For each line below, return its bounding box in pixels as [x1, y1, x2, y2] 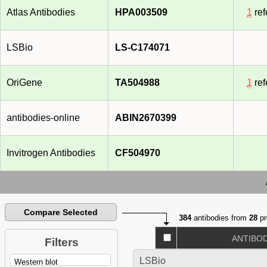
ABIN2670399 [115, 113, 176, 123]
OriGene [7, 77, 42, 88]
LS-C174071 [115, 42, 170, 53]
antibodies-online [7, 113, 80, 123]
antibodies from [191, 213, 250, 223]
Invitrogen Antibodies [7, 148, 95, 159]
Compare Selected [24, 207, 98, 218]
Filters [44, 236, 79, 249]
